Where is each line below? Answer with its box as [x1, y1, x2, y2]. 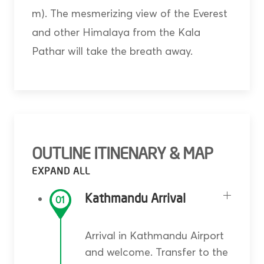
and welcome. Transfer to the [84, 245, 228, 259]
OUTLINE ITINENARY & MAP [31, 145, 213, 163]
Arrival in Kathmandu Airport [84, 228, 224, 242]
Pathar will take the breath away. [31, 44, 193, 58]
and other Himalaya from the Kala [31, 25, 200, 39]
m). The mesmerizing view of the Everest [31, 6, 227, 21]
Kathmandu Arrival [84, 192, 186, 206]
